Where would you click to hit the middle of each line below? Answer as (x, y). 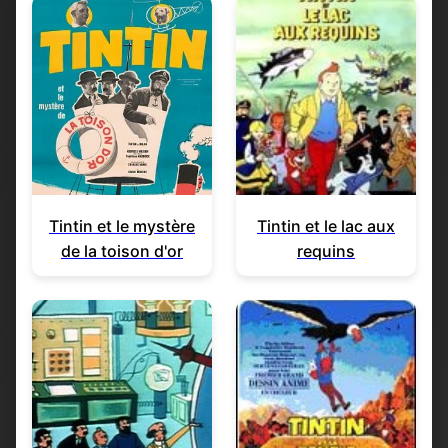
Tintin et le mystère (122, 225)
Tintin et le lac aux (326, 225)
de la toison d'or (122, 250)
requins (326, 250)
